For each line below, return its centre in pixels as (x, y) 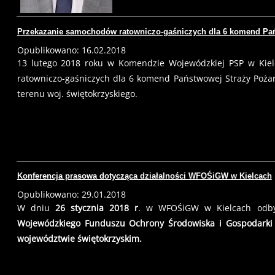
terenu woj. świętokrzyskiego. (77, 94)
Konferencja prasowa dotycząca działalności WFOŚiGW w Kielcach (144, 176)
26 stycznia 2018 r (97, 207)
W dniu (36, 207)
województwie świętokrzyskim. (79, 238)
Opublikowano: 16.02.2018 (71, 50)
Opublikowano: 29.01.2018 (71, 194)
